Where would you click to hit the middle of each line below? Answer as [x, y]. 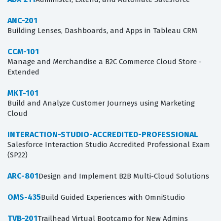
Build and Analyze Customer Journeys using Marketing [101, 103]
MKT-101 [23, 93]
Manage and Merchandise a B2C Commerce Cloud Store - [105, 62]
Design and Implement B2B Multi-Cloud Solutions [124, 176]
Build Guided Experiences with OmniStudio [113, 198]
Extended [23, 72]
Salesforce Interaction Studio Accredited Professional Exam [109, 145]
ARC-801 [23, 176]
